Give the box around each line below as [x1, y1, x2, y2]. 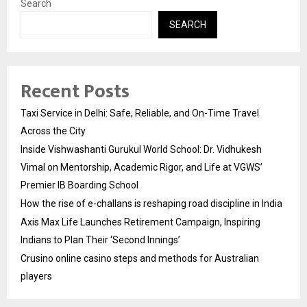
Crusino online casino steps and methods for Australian [21, 253, 259, 265]
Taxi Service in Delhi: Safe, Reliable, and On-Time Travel [21, 108, 259, 119]
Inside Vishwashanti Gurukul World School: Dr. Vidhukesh [21, 144, 262, 156]
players [21, 271, 52, 282]
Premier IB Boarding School [21, 180, 138, 191]
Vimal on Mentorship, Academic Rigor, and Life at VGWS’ [21, 162, 262, 173]
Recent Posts [21, 75, 130, 108]
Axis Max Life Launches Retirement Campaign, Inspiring [21, 217, 260, 228]
